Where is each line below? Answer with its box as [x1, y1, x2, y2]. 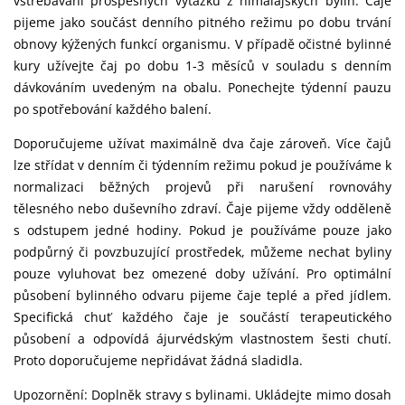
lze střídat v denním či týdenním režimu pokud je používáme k [14, 155, 391, 174]
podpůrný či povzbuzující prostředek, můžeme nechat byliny [14, 242, 391, 260]
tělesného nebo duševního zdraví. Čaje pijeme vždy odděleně [14, 199, 391, 217]
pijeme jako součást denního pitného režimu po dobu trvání [14, 13, 391, 31]
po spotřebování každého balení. [14, 99, 212, 118]
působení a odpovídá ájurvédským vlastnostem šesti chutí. [14, 329, 391, 347]
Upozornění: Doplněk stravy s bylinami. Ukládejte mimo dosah [14, 385, 391, 403]
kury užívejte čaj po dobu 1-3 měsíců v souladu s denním [14, 56, 391, 74]
